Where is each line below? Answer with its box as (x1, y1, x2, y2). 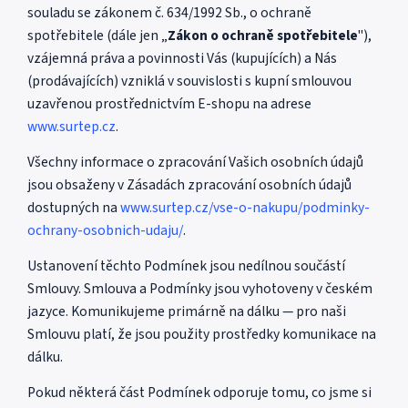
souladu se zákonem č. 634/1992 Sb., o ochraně (27, 3, 311, 23)
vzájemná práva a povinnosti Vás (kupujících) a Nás (27, 48, 337, 68)
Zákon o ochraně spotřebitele (168, 25, 358, 46)
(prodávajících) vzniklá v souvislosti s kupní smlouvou (27, 71, 352, 91)
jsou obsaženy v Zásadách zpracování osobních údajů (27, 175, 352, 195)
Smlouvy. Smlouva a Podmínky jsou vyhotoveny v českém (27, 279, 372, 299)
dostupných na (27, 198, 120, 218)
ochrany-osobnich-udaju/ (27, 220, 183, 240)
